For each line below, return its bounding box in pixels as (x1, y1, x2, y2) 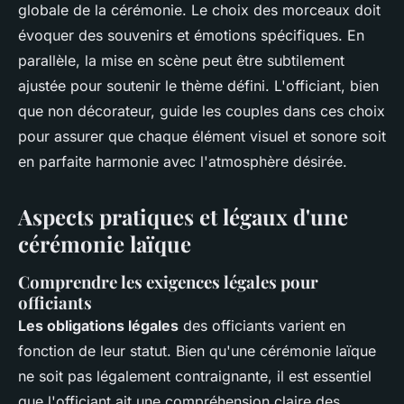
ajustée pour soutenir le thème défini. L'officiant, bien (18, 77, 379, 96)
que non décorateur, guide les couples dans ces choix (18, 102, 385, 121)
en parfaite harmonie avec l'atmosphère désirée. (18, 152, 347, 171)
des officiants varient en (179, 317, 345, 335)
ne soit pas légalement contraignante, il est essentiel (18, 367, 372, 386)
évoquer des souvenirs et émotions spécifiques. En (18, 26, 364, 45)
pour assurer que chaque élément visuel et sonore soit (18, 127, 386, 146)
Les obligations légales (18, 317, 179, 335)
